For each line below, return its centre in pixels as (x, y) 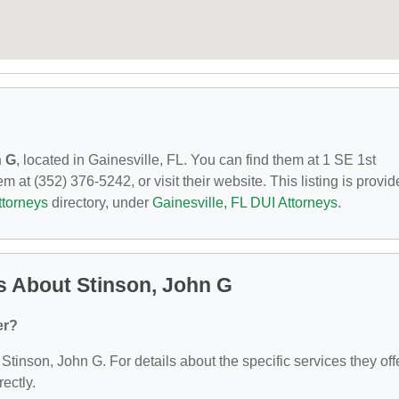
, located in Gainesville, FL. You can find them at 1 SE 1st (196, 160)
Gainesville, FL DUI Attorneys (245, 203)
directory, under (100, 203)
